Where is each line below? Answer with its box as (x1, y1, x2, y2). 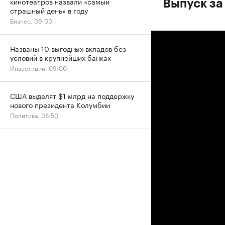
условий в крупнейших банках (10, 52, 111, 63)
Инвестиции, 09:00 (10, 63, 67, 72)
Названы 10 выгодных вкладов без (10, 43, 126, 54)
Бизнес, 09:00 (10, 16, 52, 25)
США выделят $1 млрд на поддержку (10, 90, 134, 101)
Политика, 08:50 (10, 110, 58, 120)
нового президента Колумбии (10, 99, 110, 110)
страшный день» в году (10, 5, 88, 16)
